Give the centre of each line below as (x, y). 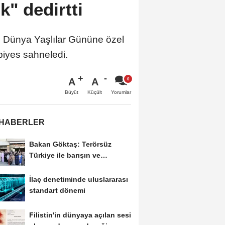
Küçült (95, 92)
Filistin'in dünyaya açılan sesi (80, 215)
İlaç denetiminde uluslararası (78, 180)
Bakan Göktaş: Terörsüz (70, 144)
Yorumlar (121, 92)
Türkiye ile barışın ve (65, 155)
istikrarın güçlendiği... (66, 166)
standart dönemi (57, 191)
